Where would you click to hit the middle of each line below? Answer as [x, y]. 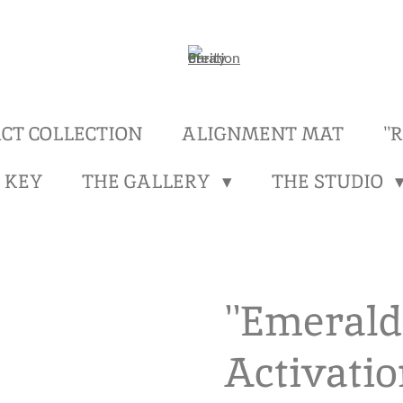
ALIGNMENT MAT [262, 133]
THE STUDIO [329, 181]
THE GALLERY [148, 181]
